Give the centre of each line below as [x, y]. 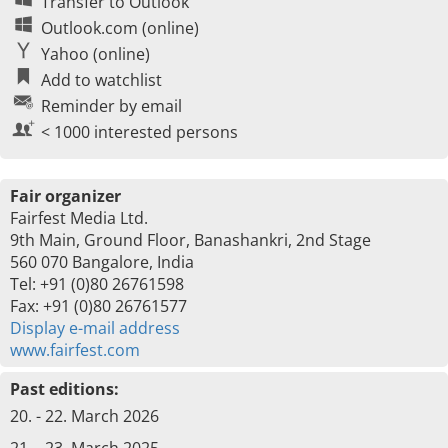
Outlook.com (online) [120, 28]
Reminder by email [111, 106]
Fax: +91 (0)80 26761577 [98, 306]
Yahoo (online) [95, 54]
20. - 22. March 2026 [84, 416]
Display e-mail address [95, 328]
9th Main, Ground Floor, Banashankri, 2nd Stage [190, 240]
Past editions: [64, 389]
